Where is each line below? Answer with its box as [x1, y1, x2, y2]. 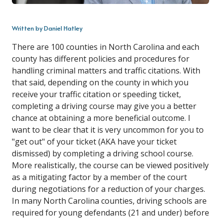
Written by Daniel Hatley [12, 24, 82, 33]
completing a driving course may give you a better [12, 101, 196, 112]
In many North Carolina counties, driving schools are [12, 195, 207, 207]
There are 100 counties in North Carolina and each [12, 41, 199, 53]
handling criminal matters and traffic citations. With [12, 65, 200, 76]
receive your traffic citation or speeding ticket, [12, 89, 181, 100]
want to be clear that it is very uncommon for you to [12, 124, 204, 136]
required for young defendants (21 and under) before [12, 207, 209, 219]
